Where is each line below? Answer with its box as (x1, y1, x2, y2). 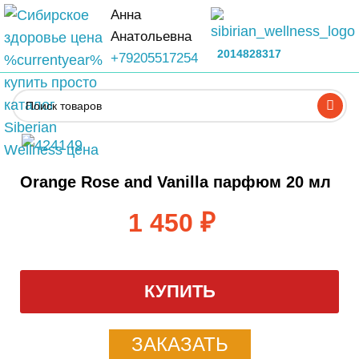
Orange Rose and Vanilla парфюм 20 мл (20, 173, 331, 192)
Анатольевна (111, 28, 192, 44)
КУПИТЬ (143, 281, 216, 302)
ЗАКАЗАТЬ (131, 333, 228, 356)
